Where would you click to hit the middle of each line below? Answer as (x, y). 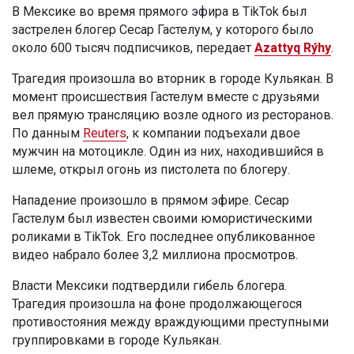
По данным (47, 133)
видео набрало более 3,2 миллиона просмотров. (155, 254)
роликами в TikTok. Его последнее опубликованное (164, 236)
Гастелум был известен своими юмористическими (162, 218)
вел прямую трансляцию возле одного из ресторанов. (173, 115)
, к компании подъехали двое (213, 133)
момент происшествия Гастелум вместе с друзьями (166, 96)
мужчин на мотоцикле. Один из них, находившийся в (168, 151)
